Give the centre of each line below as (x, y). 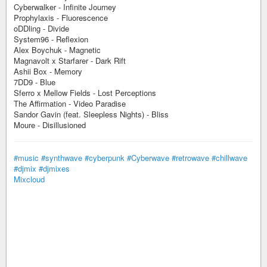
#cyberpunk (105, 158)
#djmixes (54, 168)
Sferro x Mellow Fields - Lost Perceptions (85, 93)
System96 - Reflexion (51, 39)
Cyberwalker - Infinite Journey (65, 7)
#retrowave (190, 158)
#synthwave (62, 158)
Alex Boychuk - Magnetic (57, 50)
